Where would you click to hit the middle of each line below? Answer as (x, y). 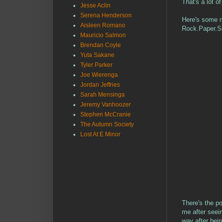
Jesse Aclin (95, 5)
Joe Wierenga (99, 75)
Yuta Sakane (97, 55)
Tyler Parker (96, 65)
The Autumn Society (107, 124)
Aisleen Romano (103, 25)
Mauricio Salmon (103, 35)
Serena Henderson (106, 15)
